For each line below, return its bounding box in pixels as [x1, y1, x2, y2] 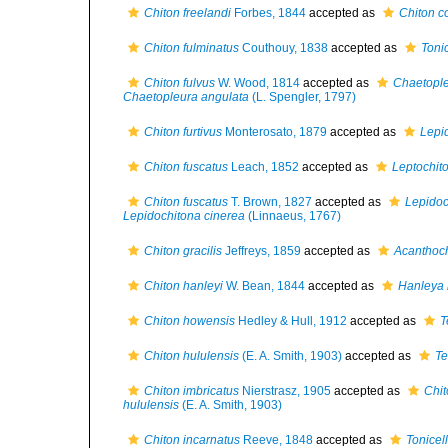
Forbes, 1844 [231, 6, 306, 20]
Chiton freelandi [144, 6, 231, 20]
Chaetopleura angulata [123, 90, 249, 104]
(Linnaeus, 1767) [245, 209, 341, 223]
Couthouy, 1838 [239, 41, 328, 55]
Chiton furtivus [144, 125, 222, 139]
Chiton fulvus [144, 76, 215, 90]
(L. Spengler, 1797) [249, 90, 356, 104]
